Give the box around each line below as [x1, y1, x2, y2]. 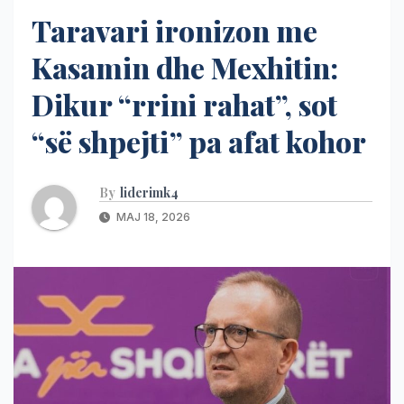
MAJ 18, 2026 [114, 209, 190, 224]
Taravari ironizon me [32, 10, 317, 50]
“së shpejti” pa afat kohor [32, 121, 366, 161]
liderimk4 [120, 183, 179, 201]
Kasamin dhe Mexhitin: [32, 47, 338, 87]
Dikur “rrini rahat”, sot [32, 84, 337, 124]
